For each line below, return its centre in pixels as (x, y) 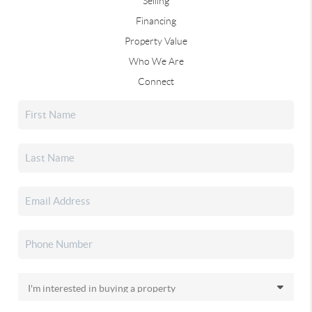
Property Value (156, 41)
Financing (156, 21)
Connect (156, 81)
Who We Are (156, 61)
